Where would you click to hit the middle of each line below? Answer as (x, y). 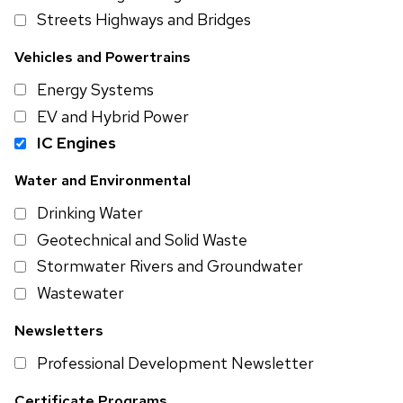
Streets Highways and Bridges (144, 20)
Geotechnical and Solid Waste (142, 239)
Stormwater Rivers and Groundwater (170, 266)
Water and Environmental (103, 181)
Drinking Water (90, 213)
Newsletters (59, 331)
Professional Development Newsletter (175, 363)
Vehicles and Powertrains (103, 58)
